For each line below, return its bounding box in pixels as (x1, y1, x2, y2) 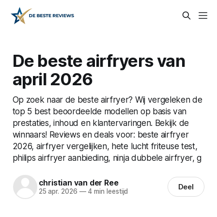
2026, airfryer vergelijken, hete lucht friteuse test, (12, 140, 198, 151)
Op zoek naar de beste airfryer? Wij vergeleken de (12, 94, 202, 105)
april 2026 (12, 68, 93, 89)
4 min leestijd (86, 187, 128, 196)
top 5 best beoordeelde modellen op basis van (12, 106, 187, 116)
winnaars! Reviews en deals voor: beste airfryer (12, 129, 189, 139)
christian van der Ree (38, 178, 119, 188)
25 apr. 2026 (38, 187, 77, 196)
